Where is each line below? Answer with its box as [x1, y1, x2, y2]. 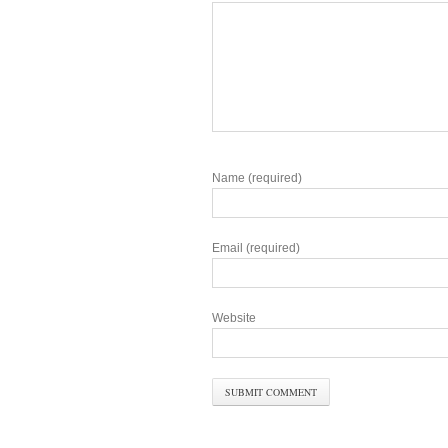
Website [212, 311, 256, 326]
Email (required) [212, 241, 300, 256]
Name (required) [212, 171, 302, 186]
